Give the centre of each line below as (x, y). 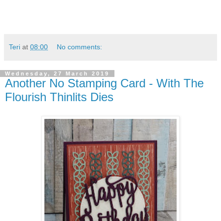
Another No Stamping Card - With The (104, 83)
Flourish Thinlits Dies (59, 97)
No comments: (80, 47)
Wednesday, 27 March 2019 (57, 74)
